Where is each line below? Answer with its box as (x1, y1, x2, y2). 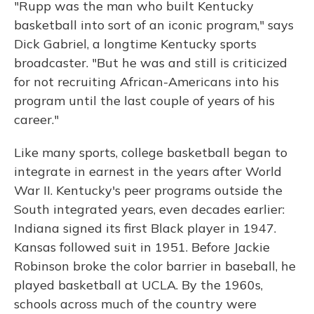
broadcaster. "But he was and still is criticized (14, 55, 287, 71)
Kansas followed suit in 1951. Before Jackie (14, 239, 270, 255)
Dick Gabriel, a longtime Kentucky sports (14, 36, 257, 52)
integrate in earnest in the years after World (14, 163, 282, 179)
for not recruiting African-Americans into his (14, 74, 279, 90)
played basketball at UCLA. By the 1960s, (14, 277, 263, 293)
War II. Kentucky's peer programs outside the (14, 182, 282, 198)
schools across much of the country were (14, 296, 257, 312)
